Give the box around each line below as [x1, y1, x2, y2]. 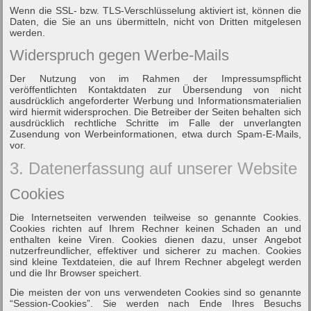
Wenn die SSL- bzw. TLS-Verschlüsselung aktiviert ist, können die [10, 4, 301, 16]
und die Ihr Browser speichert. [10, 267, 142, 278]
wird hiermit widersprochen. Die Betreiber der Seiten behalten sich [10, 106, 301, 117]
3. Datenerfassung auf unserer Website [10, 158, 298, 178]
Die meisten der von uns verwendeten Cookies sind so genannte [10, 286, 301, 298]
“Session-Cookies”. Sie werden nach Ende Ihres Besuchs [10, 297, 301, 309]
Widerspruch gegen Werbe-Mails [10, 46, 230, 64]
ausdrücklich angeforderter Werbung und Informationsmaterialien [10, 94, 301, 106]
